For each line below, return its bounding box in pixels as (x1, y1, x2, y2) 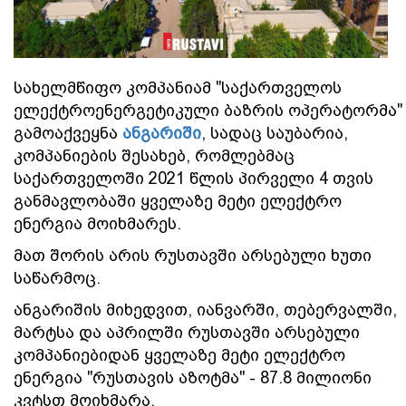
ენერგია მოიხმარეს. (14, 214, 181, 233)
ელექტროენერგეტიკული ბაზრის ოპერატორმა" (14, 101, 402, 120)
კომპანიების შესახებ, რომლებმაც (14, 146, 295, 165)
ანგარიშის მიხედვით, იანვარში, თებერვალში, (14, 300, 397, 319)
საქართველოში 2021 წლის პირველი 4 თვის (14, 169, 373, 188)
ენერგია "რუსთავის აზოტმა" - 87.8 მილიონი (14, 368, 372, 387)
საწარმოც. (14, 268, 101, 287)
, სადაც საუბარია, (201, 123, 348, 142)
